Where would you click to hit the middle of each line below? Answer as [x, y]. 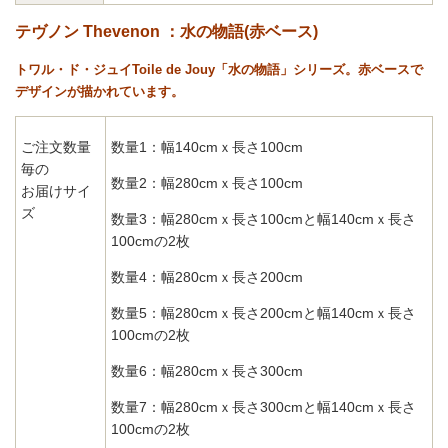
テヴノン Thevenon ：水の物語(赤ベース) [166, 32]
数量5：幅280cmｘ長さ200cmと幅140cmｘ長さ [263, 313]
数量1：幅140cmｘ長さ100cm [207, 147]
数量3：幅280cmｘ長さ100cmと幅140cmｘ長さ [263, 219]
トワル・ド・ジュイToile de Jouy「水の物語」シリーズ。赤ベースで [219, 70]
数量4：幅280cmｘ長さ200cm [207, 277]
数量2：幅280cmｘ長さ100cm [207, 183]
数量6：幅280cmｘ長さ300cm [207, 371]
